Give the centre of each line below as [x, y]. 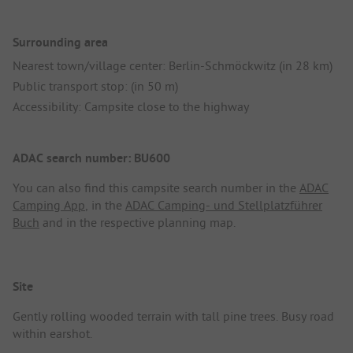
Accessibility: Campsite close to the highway [131, 106]
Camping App [49, 205]
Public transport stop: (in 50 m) [95, 85]
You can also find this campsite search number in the [156, 188]
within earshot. [52, 334]
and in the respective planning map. [137, 223]
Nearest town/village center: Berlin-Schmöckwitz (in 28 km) [173, 65]
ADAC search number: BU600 [91, 158]
